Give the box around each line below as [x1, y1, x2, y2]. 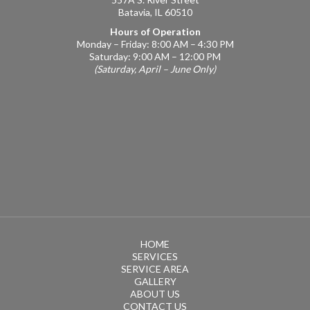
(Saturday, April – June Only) [94, 63, 216, 75]
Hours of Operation [109, 26, 201, 37]
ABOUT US [130, 288, 180, 300]
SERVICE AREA [121, 263, 189, 275]
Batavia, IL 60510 [118, 6, 192, 18]
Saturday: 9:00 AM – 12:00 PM [89, 51, 221, 62]
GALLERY [134, 275, 176, 287]
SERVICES [132, 250, 178, 262]
